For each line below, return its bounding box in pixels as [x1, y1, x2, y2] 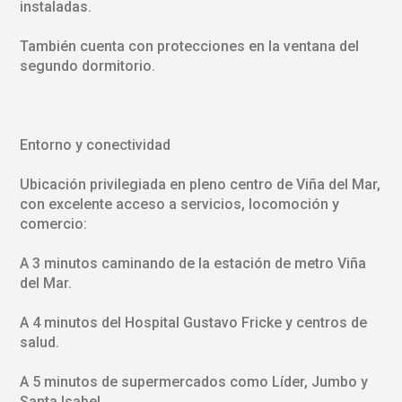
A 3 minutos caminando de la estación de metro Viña [19, 254, 366, 272]
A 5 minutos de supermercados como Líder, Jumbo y [19, 372, 368, 390]
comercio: [19, 214, 87, 232]
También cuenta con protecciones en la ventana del [19, 37, 359, 55]
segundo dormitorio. [19, 57, 155, 74]
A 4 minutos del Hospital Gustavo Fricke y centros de [19, 313, 367, 331]
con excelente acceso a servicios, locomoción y [19, 195, 339, 213]
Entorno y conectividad [19, 135, 170, 153]
